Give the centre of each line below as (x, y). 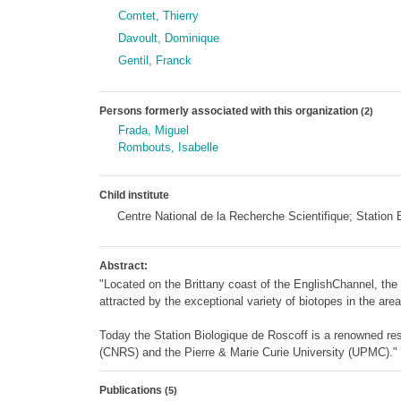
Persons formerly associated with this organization (230, 111)
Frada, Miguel (153, 130)
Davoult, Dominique (168, 38)
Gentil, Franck (154, 60)
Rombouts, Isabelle (168, 147)
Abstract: (123, 266)
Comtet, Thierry (158, 16)
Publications (132, 390)
